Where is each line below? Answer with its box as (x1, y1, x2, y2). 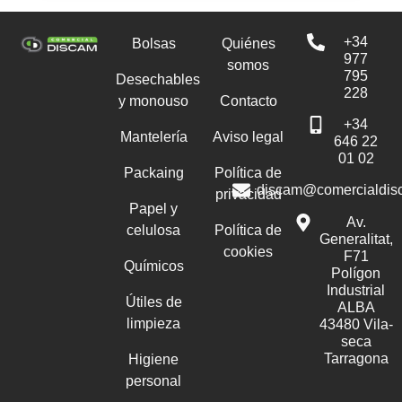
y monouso (118, 92, 189, 109)
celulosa (127, 222, 181, 238)
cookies (223, 243, 274, 259)
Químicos (123, 258, 184, 274)
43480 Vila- (319, 316, 393, 332)
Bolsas (131, 35, 176, 51)
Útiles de (125, 293, 182, 310)
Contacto (219, 92, 277, 109)
